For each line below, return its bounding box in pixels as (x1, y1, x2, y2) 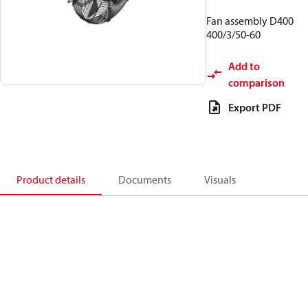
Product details (16, 173, 85, 186)
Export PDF (228, 100, 281, 114)
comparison (228, 76, 285, 89)
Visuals (204, 173, 236, 186)
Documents (118, 173, 171, 186)
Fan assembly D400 (206, 14, 294, 27)
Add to (228, 59, 260, 73)
